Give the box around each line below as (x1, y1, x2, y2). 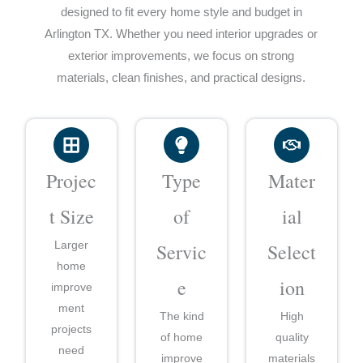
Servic (156, 238, 207, 265)
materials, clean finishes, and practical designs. (57, 71, 306, 85)
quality (275, 330, 309, 344)
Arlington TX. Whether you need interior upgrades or (45, 28, 318, 41)
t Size (49, 203, 94, 229)
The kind (159, 309, 204, 322)
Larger (54, 237, 88, 251)
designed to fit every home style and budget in (60, 6, 302, 19)
